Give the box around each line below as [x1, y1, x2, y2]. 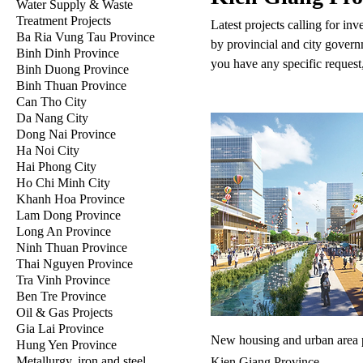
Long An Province [16, 224, 111, 238]
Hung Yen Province [16, 338, 117, 352]
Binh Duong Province [16, 62, 129, 76]
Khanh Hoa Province [16, 192, 125, 206]
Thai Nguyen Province [16, 257, 133, 271]
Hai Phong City [16, 160, 96, 173]
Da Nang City [16, 111, 88, 125]
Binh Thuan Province [16, 79, 126, 92]
